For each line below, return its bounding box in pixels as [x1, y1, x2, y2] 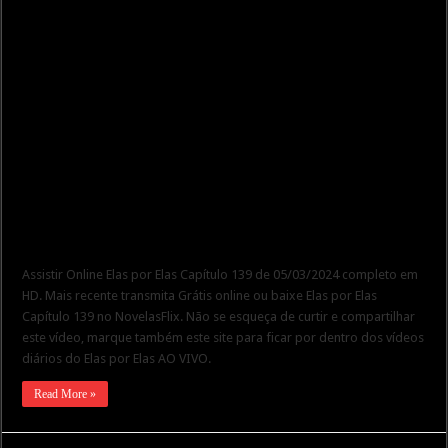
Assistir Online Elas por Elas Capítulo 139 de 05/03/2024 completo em [22, 266, 419, 282]
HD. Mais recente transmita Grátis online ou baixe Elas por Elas [22, 287, 378, 303]
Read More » [34, 386, 97, 401]
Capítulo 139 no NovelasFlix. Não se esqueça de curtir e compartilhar [22, 308, 416, 324]
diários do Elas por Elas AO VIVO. [22, 350, 212, 366]
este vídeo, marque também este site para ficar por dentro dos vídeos [22, 329, 425, 345]
